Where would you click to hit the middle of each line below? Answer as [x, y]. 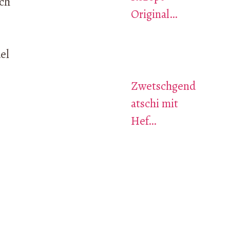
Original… [154, 14]
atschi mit [154, 104]
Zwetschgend [163, 86]
